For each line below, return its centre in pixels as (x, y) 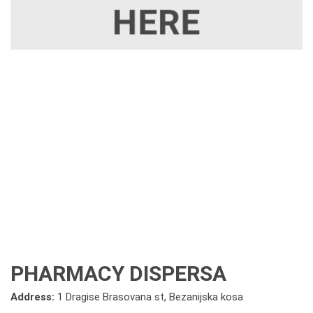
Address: (34, 297)
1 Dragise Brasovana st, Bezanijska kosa (150, 297)
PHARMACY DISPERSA (118, 274)
